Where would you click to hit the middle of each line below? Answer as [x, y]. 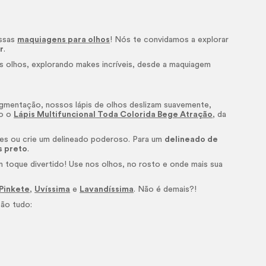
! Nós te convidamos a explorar [170, 40]
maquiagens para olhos [64, 40]
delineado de [191, 140]
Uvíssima [53, 189]
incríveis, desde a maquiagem [156, 65]
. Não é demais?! [165, 189]
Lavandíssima [107, 189]
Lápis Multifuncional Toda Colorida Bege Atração [113, 115]
